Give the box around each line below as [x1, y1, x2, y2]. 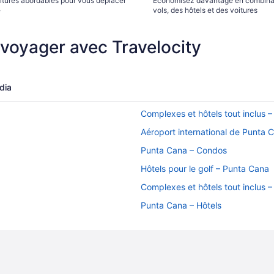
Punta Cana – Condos [141, 145, 227, 156]
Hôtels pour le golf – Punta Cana [141, 163, 269, 174]
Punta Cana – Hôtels [141, 200, 221, 211]
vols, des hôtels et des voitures [153, 6, 257, 15]
